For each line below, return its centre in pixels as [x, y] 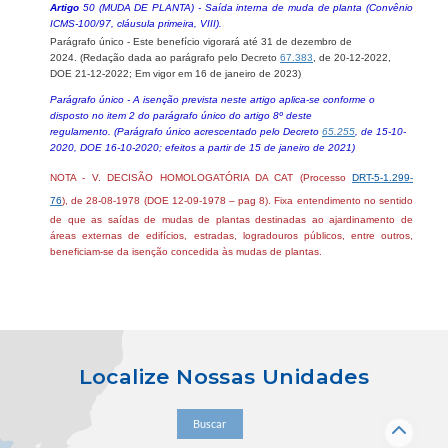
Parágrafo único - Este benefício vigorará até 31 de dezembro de [201, 41]
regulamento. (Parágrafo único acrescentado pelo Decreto [186, 131]
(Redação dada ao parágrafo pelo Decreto [180, 57]
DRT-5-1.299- [382, 177]
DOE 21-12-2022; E [96, 73]
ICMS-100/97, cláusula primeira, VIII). [136, 23]
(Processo [325, 177]
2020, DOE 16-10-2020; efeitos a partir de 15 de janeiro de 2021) [202, 147]
